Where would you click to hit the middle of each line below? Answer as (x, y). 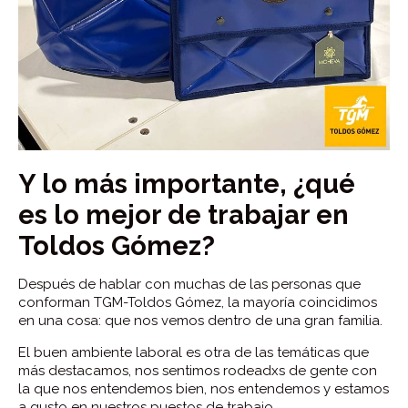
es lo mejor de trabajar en (184, 214)
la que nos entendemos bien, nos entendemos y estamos (204, 388)
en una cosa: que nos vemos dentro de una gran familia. (200, 320)
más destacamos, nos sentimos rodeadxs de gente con (198, 370)
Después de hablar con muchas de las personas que (189, 284)
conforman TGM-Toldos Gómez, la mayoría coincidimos (198, 302)
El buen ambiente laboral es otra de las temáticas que (194, 352)
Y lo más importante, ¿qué (187, 184)
